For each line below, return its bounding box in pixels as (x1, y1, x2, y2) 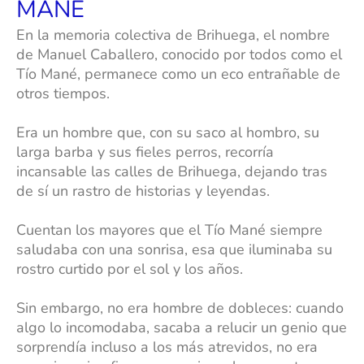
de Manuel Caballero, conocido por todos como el (16, 45, 342, 65)
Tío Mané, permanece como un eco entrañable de (16, 64, 340, 84)
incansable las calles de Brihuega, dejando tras (16, 162, 327, 182)
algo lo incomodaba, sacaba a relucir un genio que (16, 318, 347, 338)
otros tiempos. (16, 84, 114, 104)
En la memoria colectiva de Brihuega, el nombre (16, 25, 330, 45)
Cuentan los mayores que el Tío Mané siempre (16, 220, 323, 240)
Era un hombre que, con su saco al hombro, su (16, 123, 319, 143)
